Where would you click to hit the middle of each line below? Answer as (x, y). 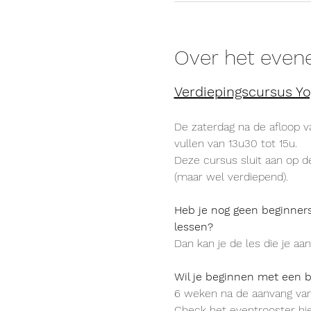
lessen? (193, 227)
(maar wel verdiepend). (231, 177)
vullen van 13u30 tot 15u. (237, 143)
